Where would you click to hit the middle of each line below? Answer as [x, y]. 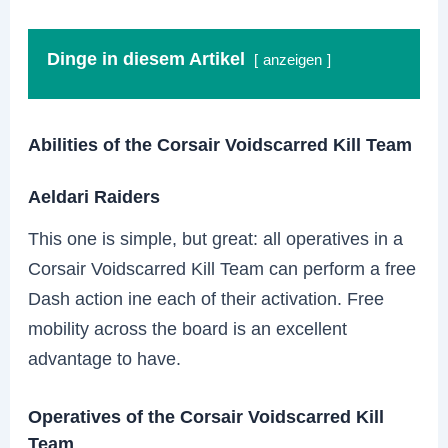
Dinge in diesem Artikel [146, 59]
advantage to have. [105, 358]
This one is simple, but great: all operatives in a [216, 238]
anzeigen [293, 60]
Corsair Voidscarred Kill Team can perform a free [222, 268]
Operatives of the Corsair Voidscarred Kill [206, 417]
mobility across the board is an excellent [188, 328]
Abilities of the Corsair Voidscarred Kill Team [220, 145]
